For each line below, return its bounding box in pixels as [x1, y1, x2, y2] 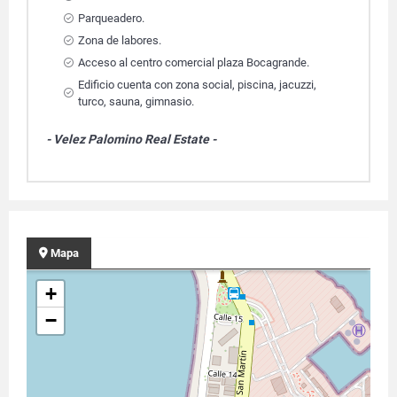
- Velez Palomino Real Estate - [46, 132, 219, 146]
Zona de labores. [78, 34, 161, 47]
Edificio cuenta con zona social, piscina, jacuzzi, [78, 78, 316, 91]
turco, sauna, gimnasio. [78, 95, 194, 108]
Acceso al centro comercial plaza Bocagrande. [78, 56, 309, 69]
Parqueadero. [78, 12, 144, 25]
